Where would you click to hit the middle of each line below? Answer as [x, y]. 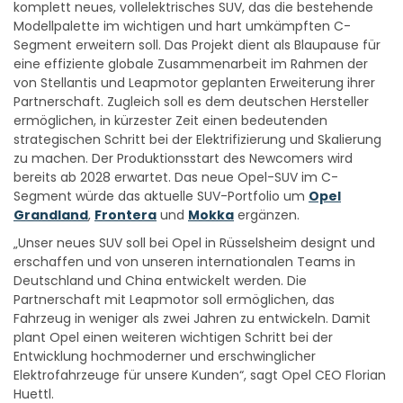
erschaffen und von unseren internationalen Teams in [184, 262]
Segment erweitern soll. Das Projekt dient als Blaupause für [197, 45]
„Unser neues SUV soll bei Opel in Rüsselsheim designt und [194, 243]
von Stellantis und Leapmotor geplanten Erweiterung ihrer [194, 83]
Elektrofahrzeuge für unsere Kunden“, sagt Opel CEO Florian [200, 376]
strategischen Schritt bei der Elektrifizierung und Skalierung [197, 140]
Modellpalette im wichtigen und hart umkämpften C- [182, 27]
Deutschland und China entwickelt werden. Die [160, 281]
